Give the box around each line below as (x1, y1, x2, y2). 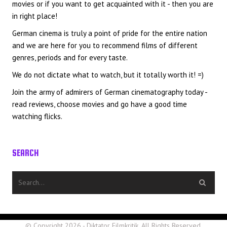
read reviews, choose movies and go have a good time (12, 99, 187, 109)
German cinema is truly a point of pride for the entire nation (12, 28, 207, 39)
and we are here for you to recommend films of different (12, 41, 198, 51)
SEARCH (12, 148, 39, 159)
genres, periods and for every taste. (12, 53, 128, 63)
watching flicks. (12, 111, 62, 122)
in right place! (12, 11, 57, 21)
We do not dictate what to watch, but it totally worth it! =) (12, 70, 204, 80)
